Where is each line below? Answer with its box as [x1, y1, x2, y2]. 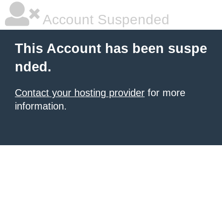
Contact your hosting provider [15, 87, 145, 98]
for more [145, 87, 185, 98]
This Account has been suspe [15, 41, 207, 56]
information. [15, 101, 67, 111]
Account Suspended [40, 12, 169, 27]
